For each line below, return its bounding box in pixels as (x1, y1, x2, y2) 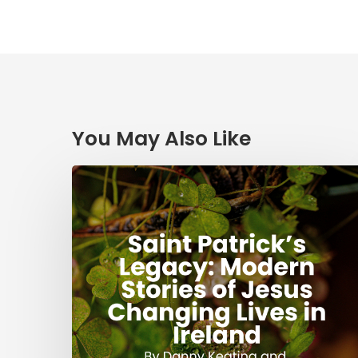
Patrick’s (71, 185, 130, 206)
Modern (71, 227, 125, 248)
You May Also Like (72, 125, 251, 153)
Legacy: (71, 206, 125, 227)
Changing (71, 310, 141, 331)
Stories (71, 248, 121, 268)
